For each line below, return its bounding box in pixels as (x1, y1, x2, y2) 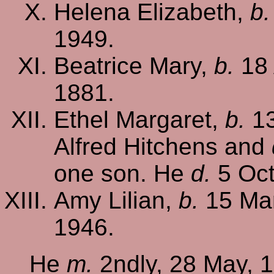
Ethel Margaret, (54, 106, 225, 133)
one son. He (54, 160, 191, 187)
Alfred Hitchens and (54, 133, 272, 160)
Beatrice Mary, (54, 52, 214, 79)
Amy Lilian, (54, 187, 179, 213)
